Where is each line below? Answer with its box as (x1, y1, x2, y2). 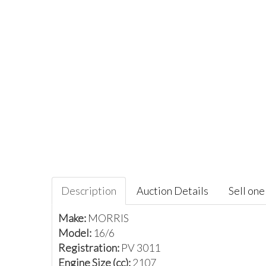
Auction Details (137, 184, 208, 197)
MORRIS (88, 211, 129, 224)
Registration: (58, 241, 121, 254)
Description (61, 184, 116, 197)
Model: (58, 226, 93, 239)
